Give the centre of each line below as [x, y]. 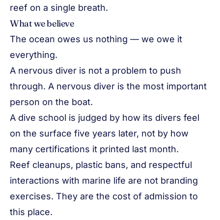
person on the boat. [51, 102]
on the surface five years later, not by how [99, 133]
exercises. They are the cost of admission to [104, 196]
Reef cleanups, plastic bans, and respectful [101, 165]
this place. [31, 212]
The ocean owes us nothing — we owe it [96, 39]
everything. [34, 55]
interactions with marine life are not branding [104, 180]
